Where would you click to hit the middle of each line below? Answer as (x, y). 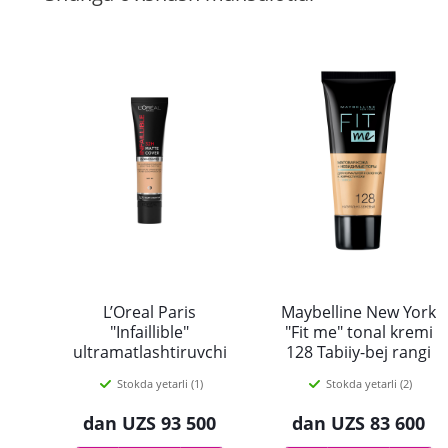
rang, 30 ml (149, 392)
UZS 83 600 (378, 423)
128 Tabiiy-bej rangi (358, 352)
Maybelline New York (358, 312)
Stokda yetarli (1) (159, 383)
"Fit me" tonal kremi (358, 332)
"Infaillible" (149, 332)
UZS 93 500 (169, 423)
